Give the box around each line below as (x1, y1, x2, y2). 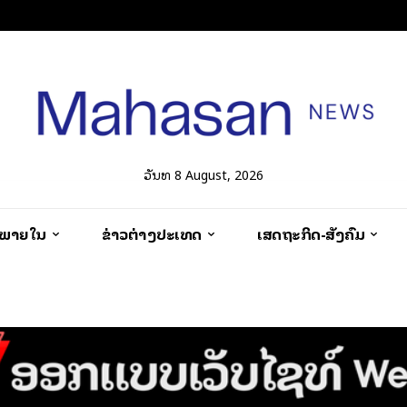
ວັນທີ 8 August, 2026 (143, 163, 263, 184)
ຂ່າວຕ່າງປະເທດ (102, 221, 202, 245)
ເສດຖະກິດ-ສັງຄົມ (257, 221, 364, 245)
